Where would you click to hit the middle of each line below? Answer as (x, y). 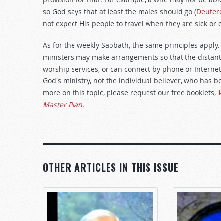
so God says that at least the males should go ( (120, 12)
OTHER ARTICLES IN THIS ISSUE (111, 167)
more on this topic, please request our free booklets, (130, 92)
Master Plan (63, 104)
